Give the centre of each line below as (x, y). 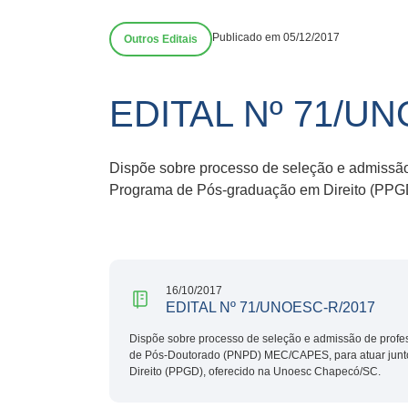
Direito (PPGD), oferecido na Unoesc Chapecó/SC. (255, 371)
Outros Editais (161, 39)
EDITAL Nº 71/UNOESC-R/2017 (270, 307)
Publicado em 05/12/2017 (276, 37)
